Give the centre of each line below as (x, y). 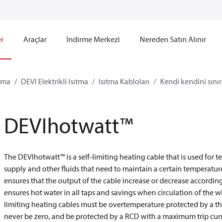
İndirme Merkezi (93, 39)
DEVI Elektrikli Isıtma (55, 81)
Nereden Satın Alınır (173, 39)
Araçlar (35, 39)
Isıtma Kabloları (124, 81)
